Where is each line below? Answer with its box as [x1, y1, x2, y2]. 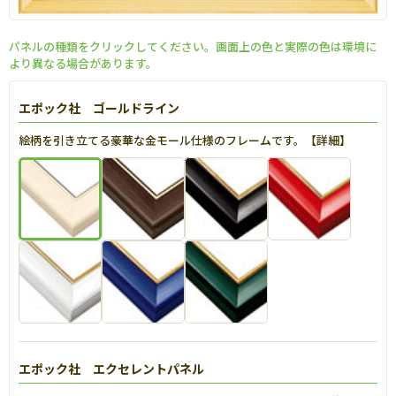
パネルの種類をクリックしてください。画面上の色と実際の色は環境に [9, 38, 377, 56]
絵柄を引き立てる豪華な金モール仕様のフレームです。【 [19, 132, 316, 149]
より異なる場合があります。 [9, 55, 157, 72]
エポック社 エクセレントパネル [19, 360, 204, 378]
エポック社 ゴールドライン [19, 99, 179, 118]
